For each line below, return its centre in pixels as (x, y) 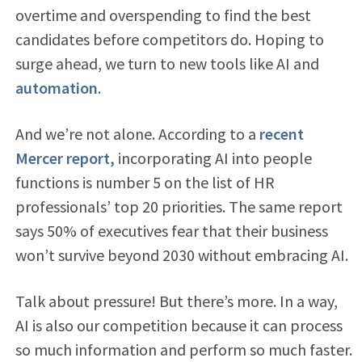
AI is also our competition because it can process (179, 325)
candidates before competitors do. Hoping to (169, 39)
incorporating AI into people (213, 158)
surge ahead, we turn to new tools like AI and (167, 63)
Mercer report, (65, 158)
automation (56, 87)
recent (281, 133)
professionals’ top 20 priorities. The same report (179, 206)
